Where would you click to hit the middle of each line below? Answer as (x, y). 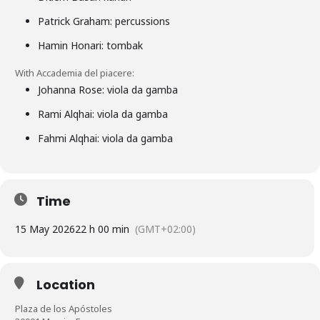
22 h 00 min (102, 229)
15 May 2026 (45, 229)
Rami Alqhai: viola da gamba (102, 114)
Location (66, 285)
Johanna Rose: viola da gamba (107, 90)
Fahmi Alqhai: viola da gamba (105, 139)
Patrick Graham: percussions (104, 21)
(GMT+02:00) (165, 229)
